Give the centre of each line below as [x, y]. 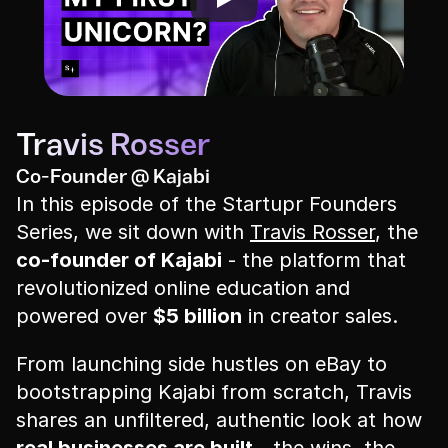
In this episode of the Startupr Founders [206, 204]
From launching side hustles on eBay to [201, 364]
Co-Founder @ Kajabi [113, 178]
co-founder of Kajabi [119, 260]
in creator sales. [320, 316]
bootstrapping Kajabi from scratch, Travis [214, 392]
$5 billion [197, 316]
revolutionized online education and [183, 288]
